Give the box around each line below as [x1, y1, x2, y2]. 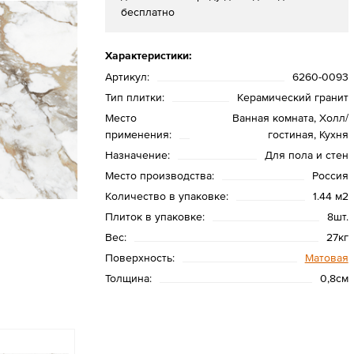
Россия [311, 169, 348, 182]
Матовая [304, 251, 348, 264]
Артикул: [104, 70, 149, 83]
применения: [104, 128, 171, 141]
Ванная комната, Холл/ [232, 111, 348, 124]
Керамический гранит [236, 91, 348, 104]
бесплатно [120, 6, 175, 18]
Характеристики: [104, 49, 192, 62]
